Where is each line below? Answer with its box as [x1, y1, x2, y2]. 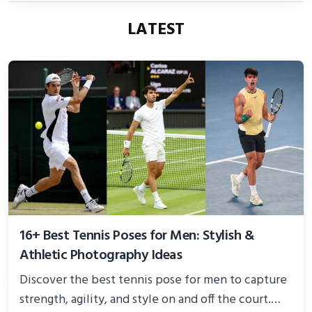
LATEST [127, 16, 185, 43]
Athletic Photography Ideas [19, 244, 182, 267]
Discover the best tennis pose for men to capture [19, 270, 287, 291]
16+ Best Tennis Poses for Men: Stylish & [19, 225, 254, 248]
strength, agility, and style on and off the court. [19, 290, 271, 311]
